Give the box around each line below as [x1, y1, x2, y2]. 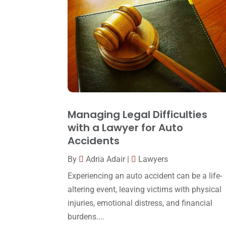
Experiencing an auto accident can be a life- [68, 171, 222, 181]
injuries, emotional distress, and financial [68, 198, 213, 208]
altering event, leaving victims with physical [68, 185, 222, 195]
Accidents [68, 134, 120, 148]
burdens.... [68, 212, 105, 222]
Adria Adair [86, 154, 126, 164]
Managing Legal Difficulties [68, 107, 208, 122]
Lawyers [138, 154, 168, 164]
